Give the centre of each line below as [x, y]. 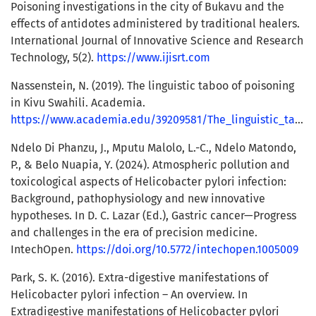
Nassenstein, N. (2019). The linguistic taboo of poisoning [152, 86]
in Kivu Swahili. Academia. [78, 103]
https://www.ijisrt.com [153, 58]
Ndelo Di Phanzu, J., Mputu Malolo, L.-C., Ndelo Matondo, [153, 148]
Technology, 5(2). [54, 58]
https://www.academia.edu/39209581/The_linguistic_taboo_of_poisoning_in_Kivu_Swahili [153, 120]
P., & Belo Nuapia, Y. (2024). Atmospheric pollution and [150, 165]
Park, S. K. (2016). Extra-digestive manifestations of [139, 278]
